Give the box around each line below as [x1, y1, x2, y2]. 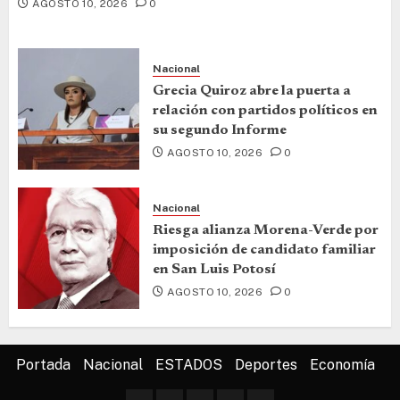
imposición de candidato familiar [153, 242, 376, 257]
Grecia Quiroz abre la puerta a [153, 83, 351, 98]
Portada [16, 356, 71, 373]
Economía [310, 356, 375, 373]
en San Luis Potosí [153, 262, 276, 277]
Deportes [235, 356, 297, 373]
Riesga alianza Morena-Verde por [153, 222, 379, 237]
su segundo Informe [153, 122, 287, 137]
